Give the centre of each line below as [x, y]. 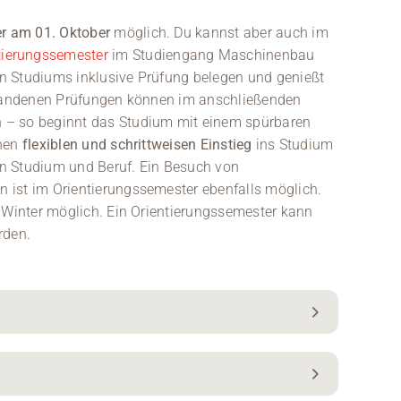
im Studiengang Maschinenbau [211, 55]
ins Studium [293, 145]
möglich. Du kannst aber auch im [219, 33]
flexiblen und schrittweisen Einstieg [137, 145]
